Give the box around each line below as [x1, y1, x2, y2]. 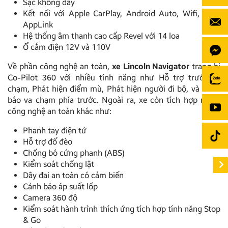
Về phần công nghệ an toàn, [8, 61, 112, 71]
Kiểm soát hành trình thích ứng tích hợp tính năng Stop [23, 204, 220, 214]
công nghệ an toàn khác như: [8, 106, 111, 116]
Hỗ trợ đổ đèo [23, 136, 72, 147]
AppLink [23, 19, 53, 30]
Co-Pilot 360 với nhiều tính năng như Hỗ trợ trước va [8, 72, 220, 82]
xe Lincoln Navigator [111, 61, 190, 71]
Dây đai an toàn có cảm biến [23, 170, 124, 180]
